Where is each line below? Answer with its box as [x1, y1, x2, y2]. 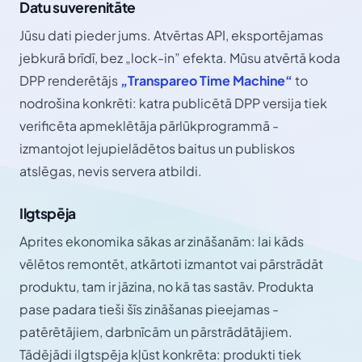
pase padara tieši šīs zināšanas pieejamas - [19, 301, 279, 318]
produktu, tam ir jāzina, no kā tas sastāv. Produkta [19, 278, 314, 296]
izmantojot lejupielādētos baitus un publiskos [19, 140, 295, 158]
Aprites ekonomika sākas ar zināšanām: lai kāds [19, 233, 304, 250]
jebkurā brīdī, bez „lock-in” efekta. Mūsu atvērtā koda [19, 49, 340, 67]
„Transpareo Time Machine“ [120, 72, 293, 90]
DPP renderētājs [19, 72, 120, 90]
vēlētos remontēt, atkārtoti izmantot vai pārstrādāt [19, 255, 323, 273]
